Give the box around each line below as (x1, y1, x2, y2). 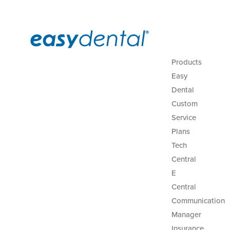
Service (171, 113, 196, 122)
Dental (171, 85, 194, 94)
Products (171, 57, 202, 67)
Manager (171, 210, 201, 219)
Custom (171, 99, 198, 108)
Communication (171, 196, 225, 205)
